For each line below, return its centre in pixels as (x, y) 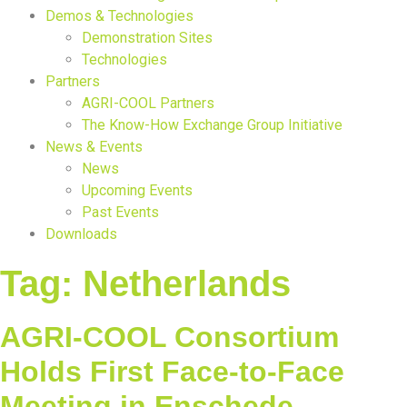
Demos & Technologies (119, 16)
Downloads (81, 234)
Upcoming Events (137, 190)
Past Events (120, 212)
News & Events (94, 147)
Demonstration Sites (147, 38)
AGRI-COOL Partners (148, 103)
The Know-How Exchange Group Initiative (212, 125)
